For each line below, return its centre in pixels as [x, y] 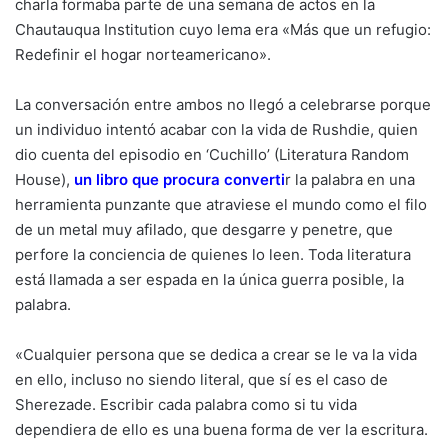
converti [252, 179]
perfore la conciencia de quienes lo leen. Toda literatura [213, 254]
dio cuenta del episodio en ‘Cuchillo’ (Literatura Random [212, 154]
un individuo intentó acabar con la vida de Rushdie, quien [216, 129]
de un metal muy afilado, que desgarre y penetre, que [204, 229]
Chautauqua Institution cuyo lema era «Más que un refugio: [223, 29]
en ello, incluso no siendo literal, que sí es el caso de [201, 379]
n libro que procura [151, 179]
